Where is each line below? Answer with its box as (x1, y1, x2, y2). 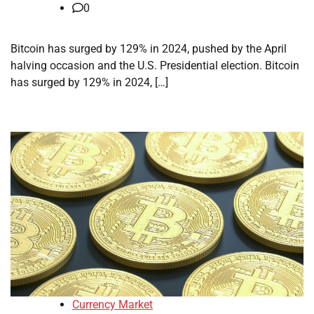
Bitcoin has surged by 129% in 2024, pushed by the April (11, 42, 287, 55)
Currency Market (72, 298, 153, 312)
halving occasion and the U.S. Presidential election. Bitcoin (11, 59, 299, 72)
